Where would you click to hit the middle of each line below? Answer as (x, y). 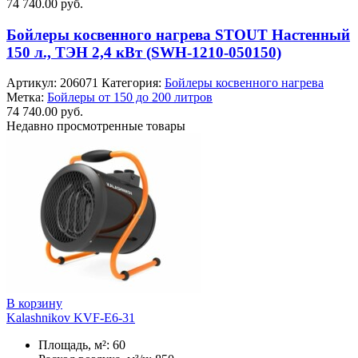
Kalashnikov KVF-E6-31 (71, 318)
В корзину (34, 304)
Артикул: (33, 83)
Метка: (27, 97)
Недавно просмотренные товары (96, 126)
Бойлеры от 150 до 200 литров (130, 97)
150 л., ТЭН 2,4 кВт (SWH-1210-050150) (144, 52)
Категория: (133, 83)
